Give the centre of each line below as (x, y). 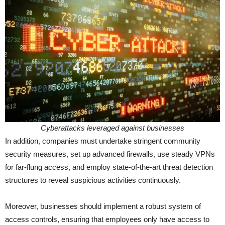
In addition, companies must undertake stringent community (103, 141)
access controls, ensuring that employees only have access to (107, 219)
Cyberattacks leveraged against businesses (113, 128)
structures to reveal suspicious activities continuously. (93, 180)
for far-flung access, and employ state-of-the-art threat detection (109, 167)
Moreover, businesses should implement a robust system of (103, 206)
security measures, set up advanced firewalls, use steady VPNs (110, 154)
